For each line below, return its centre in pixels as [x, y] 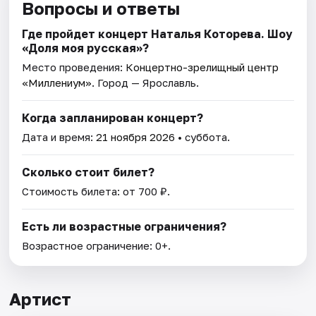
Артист [41, 299]
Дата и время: [59, 137]
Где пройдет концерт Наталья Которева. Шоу [158, 34]
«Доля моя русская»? [86, 48]
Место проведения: [74, 67]
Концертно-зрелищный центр [202, 67]
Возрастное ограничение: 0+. [97, 246]
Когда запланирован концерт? [113, 118]
